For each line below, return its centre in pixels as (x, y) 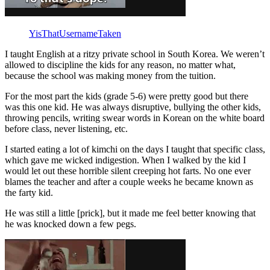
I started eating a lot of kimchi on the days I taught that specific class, (135, 149)
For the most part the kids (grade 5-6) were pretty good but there (127, 96)
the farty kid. (29, 192)
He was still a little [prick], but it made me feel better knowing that (130, 213)
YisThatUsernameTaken (75, 33)
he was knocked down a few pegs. (71, 224)
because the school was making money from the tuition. (110, 75)
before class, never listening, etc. (66, 128)
